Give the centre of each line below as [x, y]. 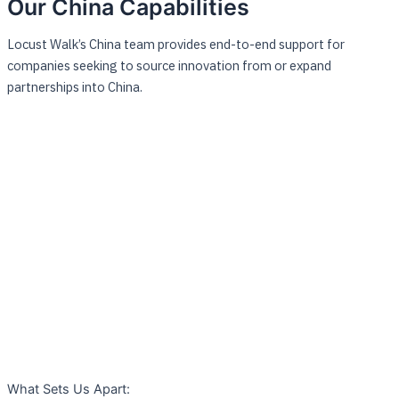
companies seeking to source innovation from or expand [169, 66]
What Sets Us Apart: [69, 389]
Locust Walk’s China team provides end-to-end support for [176, 45]
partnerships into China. [75, 87]
